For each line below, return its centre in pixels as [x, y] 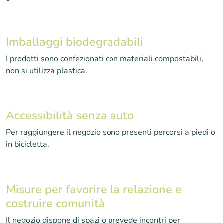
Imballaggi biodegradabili [75, 42]
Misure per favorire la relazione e [94, 189]
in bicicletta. [28, 144]
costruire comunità [56, 203]
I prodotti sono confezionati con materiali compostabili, [105, 59]
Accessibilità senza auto [70, 115]
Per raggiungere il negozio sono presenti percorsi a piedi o [111, 132]
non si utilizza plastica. [47, 71]
